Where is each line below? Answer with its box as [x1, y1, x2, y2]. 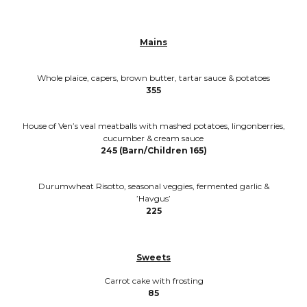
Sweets [136, 251, 171, 262]
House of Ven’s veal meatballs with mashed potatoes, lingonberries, [22, 120, 285, 131]
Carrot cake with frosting [103, 275, 204, 286]
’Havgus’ [136, 193, 171, 204]
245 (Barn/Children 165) [100, 145, 207, 156]
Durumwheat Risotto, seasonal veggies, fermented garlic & [38, 180, 269, 191]
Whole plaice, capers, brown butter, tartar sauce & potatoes [37, 72, 270, 83]
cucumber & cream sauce [103, 132, 204, 143]
